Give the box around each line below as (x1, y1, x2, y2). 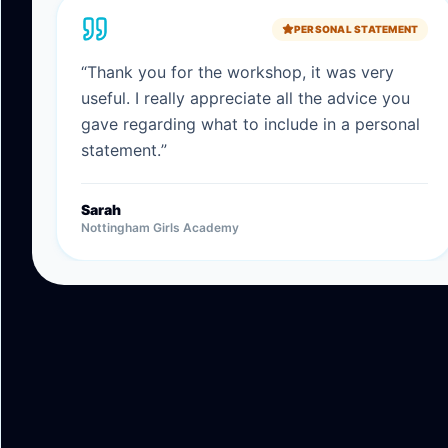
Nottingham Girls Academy (81, 220, 239, 235)
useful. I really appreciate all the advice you (81, 88, 410, 108)
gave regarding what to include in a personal (81, 114, 420, 134)
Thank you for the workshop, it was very (87, 62, 394, 82)
